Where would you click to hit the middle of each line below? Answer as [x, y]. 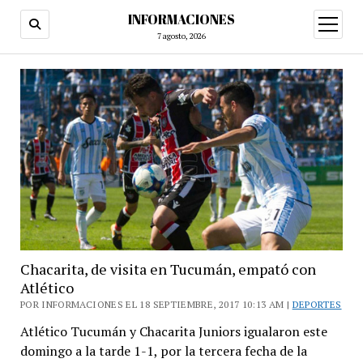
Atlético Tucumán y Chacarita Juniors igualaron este [173, 331]
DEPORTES [317, 304]
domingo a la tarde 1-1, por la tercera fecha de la [163, 350]
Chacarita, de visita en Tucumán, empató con [168, 269]
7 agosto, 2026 [181, 36]
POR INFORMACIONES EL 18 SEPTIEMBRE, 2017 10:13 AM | [156, 304]
